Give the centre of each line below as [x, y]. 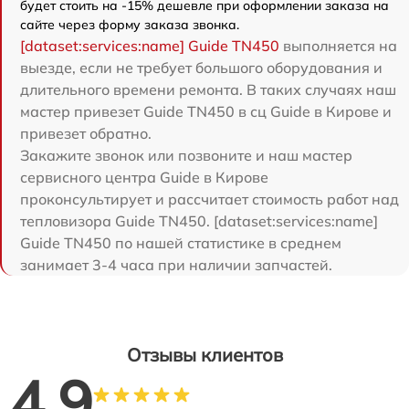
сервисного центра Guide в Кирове [144, 177]
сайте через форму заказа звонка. [130, 24]
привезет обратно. [86, 133]
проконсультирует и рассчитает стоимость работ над [210, 199]
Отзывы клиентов [204, 354]
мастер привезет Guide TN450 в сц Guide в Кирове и [206, 111]
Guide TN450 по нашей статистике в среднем [181, 242]
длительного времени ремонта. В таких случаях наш [208, 89]
